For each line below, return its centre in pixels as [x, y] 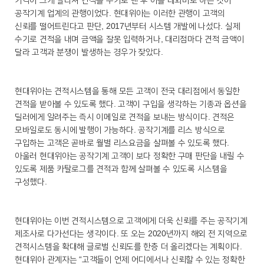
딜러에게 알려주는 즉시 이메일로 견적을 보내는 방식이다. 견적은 [125, 116]
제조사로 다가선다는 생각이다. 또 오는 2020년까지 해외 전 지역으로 [131, 233]
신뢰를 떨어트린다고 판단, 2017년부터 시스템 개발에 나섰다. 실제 [128, 26]
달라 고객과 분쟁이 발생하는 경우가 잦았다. [89, 52]
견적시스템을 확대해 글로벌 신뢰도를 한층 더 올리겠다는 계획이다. [128, 246]
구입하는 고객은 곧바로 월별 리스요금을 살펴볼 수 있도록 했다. [122, 142]
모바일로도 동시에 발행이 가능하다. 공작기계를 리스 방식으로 [120, 129]
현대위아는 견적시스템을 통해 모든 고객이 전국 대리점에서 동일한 [128, 90]
